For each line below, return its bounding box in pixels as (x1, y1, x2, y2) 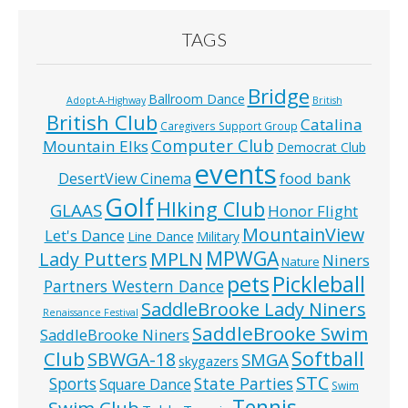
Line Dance (127, 227, 194, 246)
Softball (291, 345, 364, 372)
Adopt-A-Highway (66, 94, 146, 107)
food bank (279, 168, 351, 189)
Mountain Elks (42, 136, 148, 158)
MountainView (241, 222, 364, 248)
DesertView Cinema (57, 168, 191, 189)
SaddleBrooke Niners (40, 324, 189, 346)
